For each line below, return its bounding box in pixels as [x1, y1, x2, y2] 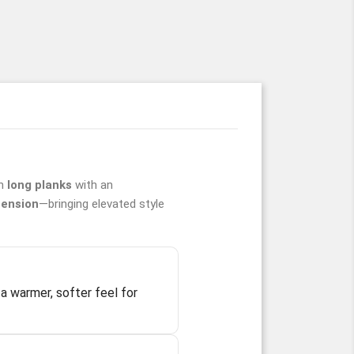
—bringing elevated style [39, 197, 164, 211]
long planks [7, 178, 72, 192]
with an [72, 178, 113, 192]
